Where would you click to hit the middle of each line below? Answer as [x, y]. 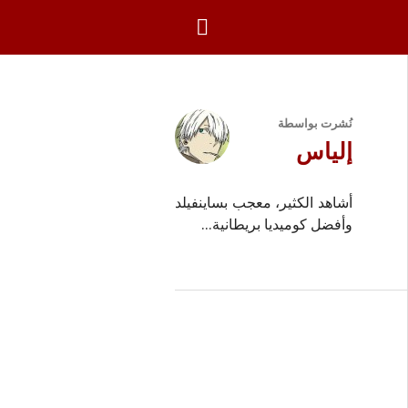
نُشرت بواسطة [315, 123]
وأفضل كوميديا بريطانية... [277, 224]
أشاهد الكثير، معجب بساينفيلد [264, 202]
